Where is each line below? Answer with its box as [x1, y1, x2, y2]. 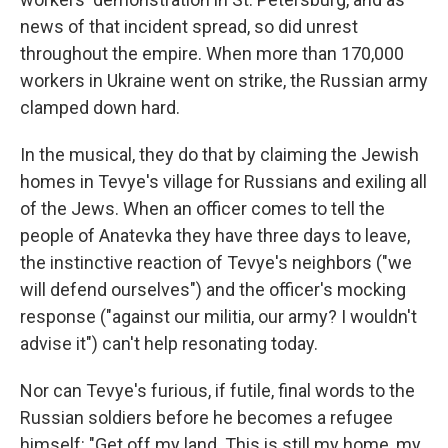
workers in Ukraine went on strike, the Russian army [20, 70, 428, 91]
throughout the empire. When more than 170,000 [20, 43, 404, 64]
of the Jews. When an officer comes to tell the [20, 198, 385, 219]
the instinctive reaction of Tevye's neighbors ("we [20, 252, 412, 273]
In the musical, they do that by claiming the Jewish [20, 144, 419, 165]
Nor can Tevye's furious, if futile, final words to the [20, 380, 415, 401]
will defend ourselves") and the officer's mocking [20, 279, 406, 300]
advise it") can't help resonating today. [20, 333, 318, 354]
